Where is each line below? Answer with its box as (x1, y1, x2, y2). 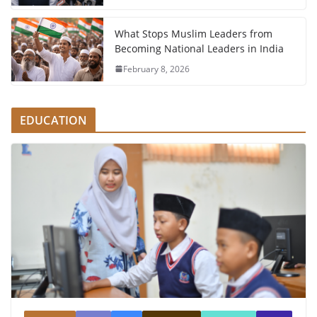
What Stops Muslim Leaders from (115, 26, 272, 40)
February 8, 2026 (123, 62, 190, 75)
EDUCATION (20, 112, 88, 128)
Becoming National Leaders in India (115, 41, 284, 55)
